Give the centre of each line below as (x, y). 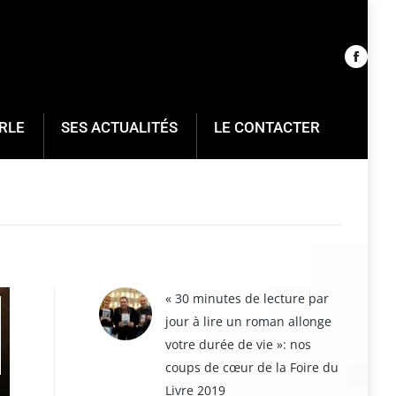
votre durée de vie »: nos (238, 344)
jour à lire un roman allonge (248, 321)
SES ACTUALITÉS (119, 127)
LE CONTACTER (267, 127)
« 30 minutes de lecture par (247, 298)
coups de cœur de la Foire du (252, 367)
